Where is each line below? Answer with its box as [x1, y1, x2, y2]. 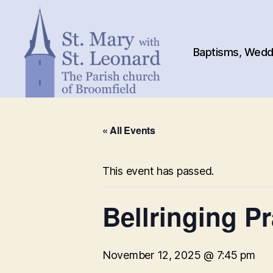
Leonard [24, 151, 69, 163]
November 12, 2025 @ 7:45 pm [102, 249, 255, 261]
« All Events [102, 123, 155, 137]
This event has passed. [102, 165, 214, 177]
